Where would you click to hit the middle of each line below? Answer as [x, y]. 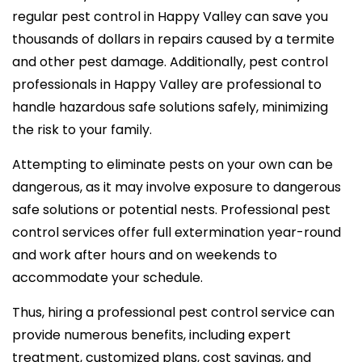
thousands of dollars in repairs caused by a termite [173, 39]
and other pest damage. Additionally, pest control [170, 61]
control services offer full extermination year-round [177, 232]
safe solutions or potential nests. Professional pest [171, 209]
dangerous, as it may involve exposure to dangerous [177, 187]
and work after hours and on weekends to [145, 255]
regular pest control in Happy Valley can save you [170, 16]
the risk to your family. [82, 129]
